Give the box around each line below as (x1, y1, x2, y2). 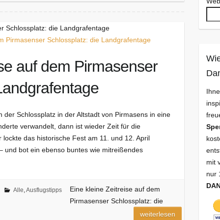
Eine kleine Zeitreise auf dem (69, 185, 160, 193)
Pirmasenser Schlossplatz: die (69, 197, 163, 205)
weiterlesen (140, 210, 176, 219)
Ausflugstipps (26, 187, 62, 194)
